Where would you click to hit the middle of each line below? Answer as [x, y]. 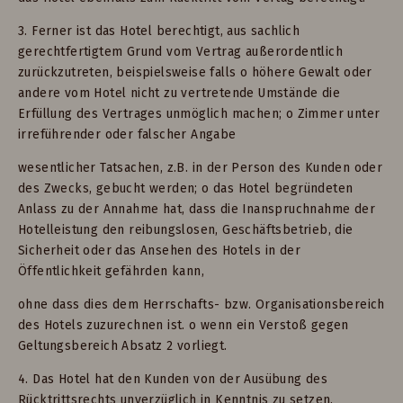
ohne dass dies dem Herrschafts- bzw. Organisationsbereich [201, 304]
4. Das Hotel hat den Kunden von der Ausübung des [173, 379]
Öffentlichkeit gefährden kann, [111, 271]
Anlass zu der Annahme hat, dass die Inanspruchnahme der [197, 209]
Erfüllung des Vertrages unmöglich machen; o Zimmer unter [199, 114]
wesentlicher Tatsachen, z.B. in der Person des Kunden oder [201, 167]
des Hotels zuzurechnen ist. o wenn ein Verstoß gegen [184, 325]
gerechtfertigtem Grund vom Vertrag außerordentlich [180, 52]
